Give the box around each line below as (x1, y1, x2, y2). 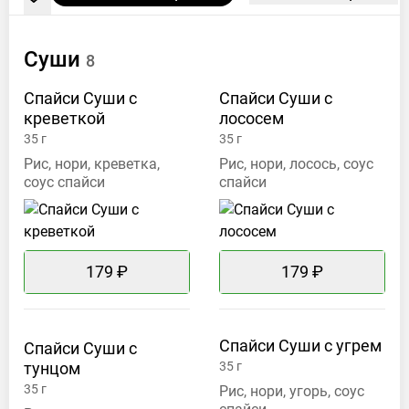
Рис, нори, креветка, (24, 155, 160, 173)
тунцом (24, 359, 80, 379)
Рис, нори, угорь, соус (219, 383, 364, 401)
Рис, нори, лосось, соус (219, 155, 373, 173)
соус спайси (24, 173, 105, 192)
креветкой (24, 109, 105, 129)
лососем (219, 109, 284, 129)
